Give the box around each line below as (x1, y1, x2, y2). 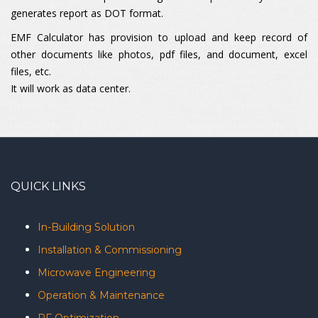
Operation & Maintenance (38, 289, 165, 302)
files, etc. (11, 65, 51, 78)
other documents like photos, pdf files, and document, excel (11, 48, 307, 61)
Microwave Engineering (38, 266, 155, 279)
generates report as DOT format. (11, 6, 166, 20)
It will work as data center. (11, 82, 131, 95)
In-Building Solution (38, 221, 135, 234)
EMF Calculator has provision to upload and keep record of (11, 31, 307, 44)
